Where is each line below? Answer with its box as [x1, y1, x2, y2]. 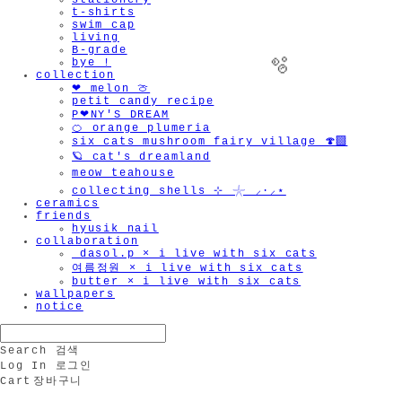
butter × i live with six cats [72, 275, 301, 288]
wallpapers [36, 288, 115, 301]
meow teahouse [72, 167, 175, 179]
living [72, 31, 119, 44]
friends [36, 210, 92, 223]
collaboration [36, 235, 139, 248]
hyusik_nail [72, 223, 159, 235]
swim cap [72, 19, 135, 31]
